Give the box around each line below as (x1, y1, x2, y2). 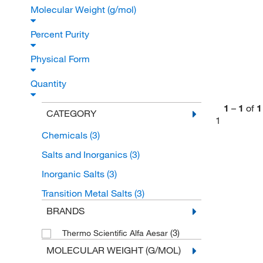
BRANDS (46, 205, 85, 217)
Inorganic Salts (41, 168, 107, 180)
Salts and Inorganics (41, 149, 130, 161)
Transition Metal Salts (41, 187, 134, 200)
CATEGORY (46, 107, 96, 120)
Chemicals (41, 129, 90, 141)
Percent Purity (31, 28, 92, 41)
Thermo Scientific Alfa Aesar (62, 228, 170, 239)
